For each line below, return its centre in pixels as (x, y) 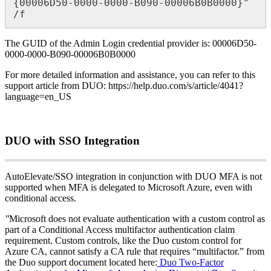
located (122, 262)
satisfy (90, 251)
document (88, 262)
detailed (57, 75)
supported (24, 187)
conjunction (151, 176)
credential (146, 44)
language (22, 97)
